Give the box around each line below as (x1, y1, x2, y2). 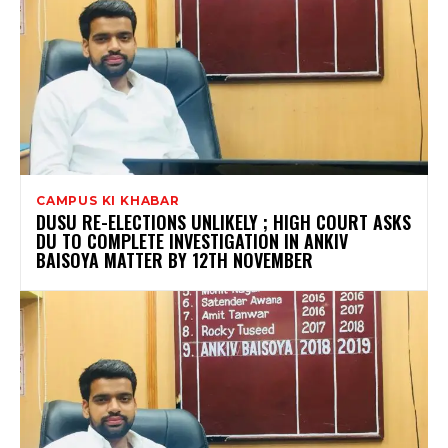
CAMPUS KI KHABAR (36, 193, 180, 209)
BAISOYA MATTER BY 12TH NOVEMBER (36, 247, 313, 274)
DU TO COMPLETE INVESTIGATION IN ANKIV (36, 228, 348, 255)
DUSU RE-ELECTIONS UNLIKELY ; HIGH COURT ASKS (36, 209, 411, 236)
